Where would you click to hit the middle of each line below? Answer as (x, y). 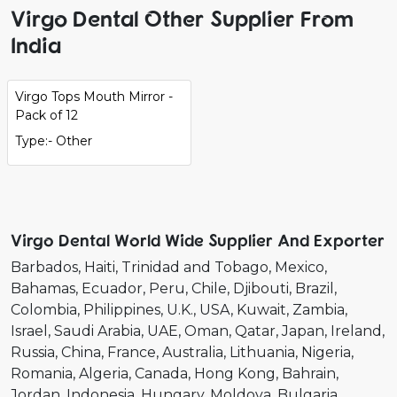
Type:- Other (54, 140)
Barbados (44, 267)
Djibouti (261, 288)
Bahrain (309, 373)
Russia (33, 352)
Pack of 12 (47, 115)
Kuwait (261, 309)
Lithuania (262, 352)
